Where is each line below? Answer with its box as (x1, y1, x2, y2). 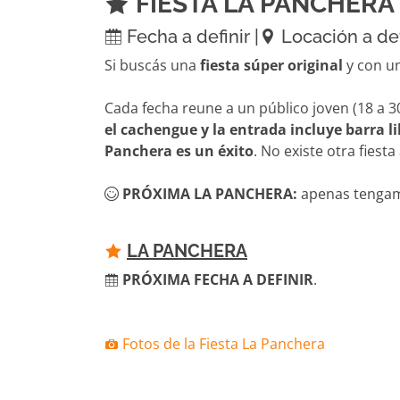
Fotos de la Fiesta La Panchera (119, 334, 325, 354)
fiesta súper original (200, 55, 343, 75)
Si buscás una (104, 55, 200, 75)
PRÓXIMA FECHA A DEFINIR (122, 270, 313, 289)
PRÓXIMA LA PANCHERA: (122, 184, 297, 204)
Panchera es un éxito (104, 141, 254, 161)
